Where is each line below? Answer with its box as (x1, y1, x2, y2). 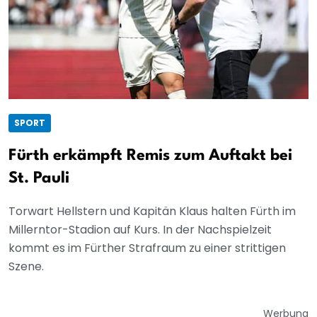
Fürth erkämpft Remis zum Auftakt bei (8, 148, 292, 164)
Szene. (8, 258, 44, 275)
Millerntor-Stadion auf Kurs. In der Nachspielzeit (8, 221, 272, 238)
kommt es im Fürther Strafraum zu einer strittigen (8, 240, 286, 257)
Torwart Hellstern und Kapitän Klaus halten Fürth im (8, 203, 296, 220)
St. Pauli (8, 171, 69, 187)
